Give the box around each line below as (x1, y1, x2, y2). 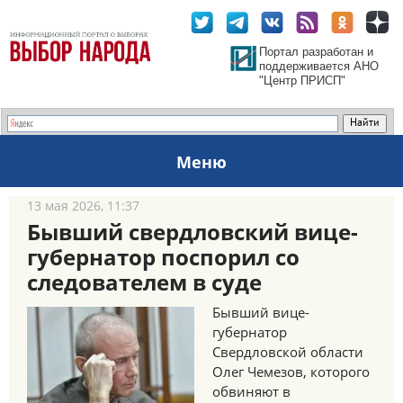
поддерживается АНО (259, 59, 379, 73)
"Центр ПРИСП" (259, 74, 345, 87)
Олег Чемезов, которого (212, 363, 370, 381)
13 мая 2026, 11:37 (27, 197, 139, 214)
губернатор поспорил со (27, 242, 300, 272)
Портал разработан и (259, 45, 373, 58)
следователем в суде (27, 267, 262, 297)
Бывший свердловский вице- (27, 217, 358, 246)
